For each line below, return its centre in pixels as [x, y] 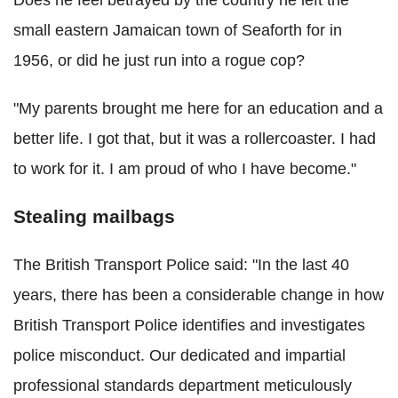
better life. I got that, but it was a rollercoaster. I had [195, 138]
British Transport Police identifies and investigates [189, 325]
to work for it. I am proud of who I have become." [185, 168]
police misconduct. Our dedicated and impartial [179, 355]
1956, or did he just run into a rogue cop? [159, 60]
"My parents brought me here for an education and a [198, 108]
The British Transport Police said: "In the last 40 [181, 264]
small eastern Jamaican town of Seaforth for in [178, 30]
